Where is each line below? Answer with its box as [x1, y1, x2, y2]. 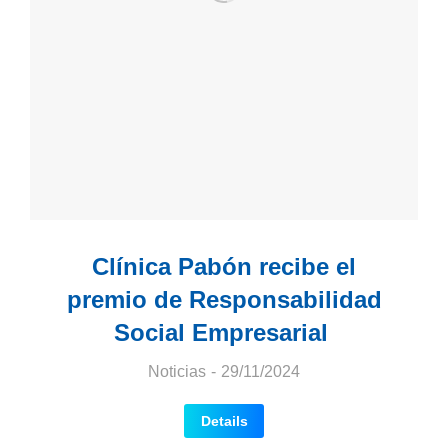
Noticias [148, 363, 206, 380]
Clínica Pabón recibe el [92, 253, 356, 280]
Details [200, 413, 248, 429]
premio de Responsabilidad [66, 286, 382, 313]
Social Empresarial [113, 319, 335, 346]
